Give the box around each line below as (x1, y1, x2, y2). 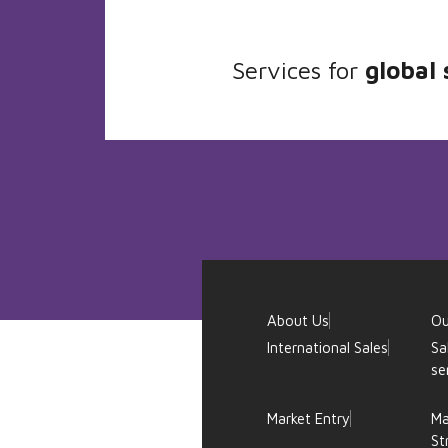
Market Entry (267, 410, 351, 427)
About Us (267, 312, 330, 329)
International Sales (267, 339, 389, 356)
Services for (231, 56, 365, 84)
